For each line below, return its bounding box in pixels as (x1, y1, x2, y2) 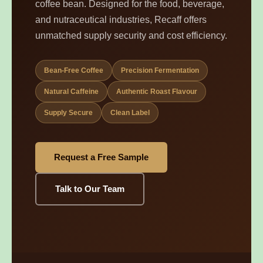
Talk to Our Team (55, 184, 124, 194)
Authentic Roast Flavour (116, 87, 197, 96)
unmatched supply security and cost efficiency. (35, 31, 227, 41)
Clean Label (110, 109, 150, 117)
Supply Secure (44, 109, 93, 117)
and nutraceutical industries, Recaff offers (35, 15, 207, 25)
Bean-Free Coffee (44, 66, 103, 75)
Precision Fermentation (121, 66, 199, 75)
